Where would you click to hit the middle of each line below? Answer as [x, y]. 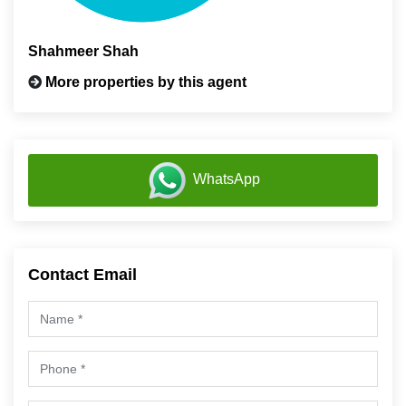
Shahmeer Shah [83, 51]
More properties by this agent [146, 82]
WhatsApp [227, 179]
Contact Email [82, 275]
